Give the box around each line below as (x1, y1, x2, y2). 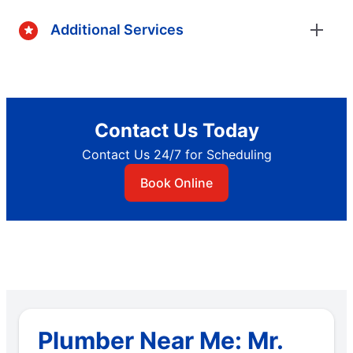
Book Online (140, 174, 213, 191)
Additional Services (50, 21, 184, 39)
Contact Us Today (94, 118, 259, 142)
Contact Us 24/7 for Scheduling (81, 146, 272, 162)
